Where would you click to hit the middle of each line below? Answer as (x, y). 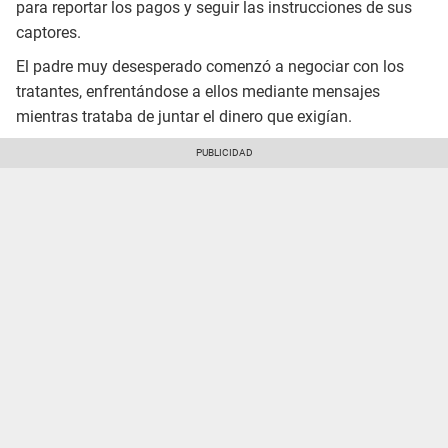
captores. (48, 32)
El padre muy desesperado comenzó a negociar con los (210, 67)
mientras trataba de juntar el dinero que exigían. (184, 117)
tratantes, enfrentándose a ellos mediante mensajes (198, 92)
